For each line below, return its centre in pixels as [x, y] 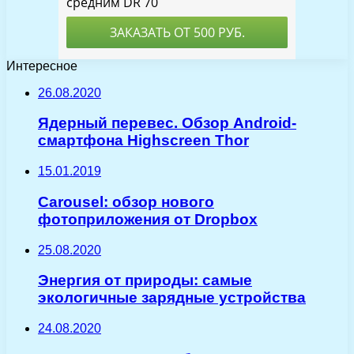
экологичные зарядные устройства [172, 298]
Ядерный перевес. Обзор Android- [167, 123]
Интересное [42, 66]
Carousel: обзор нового [126, 201]
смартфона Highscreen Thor [143, 141]
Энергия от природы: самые [145, 281]
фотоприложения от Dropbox [148, 219]
